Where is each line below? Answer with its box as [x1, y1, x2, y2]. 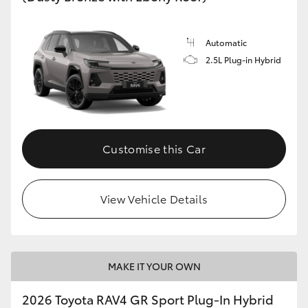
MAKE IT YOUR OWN [107, 258, 201, 273]
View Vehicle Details [100, 190, 208, 206]
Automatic [206, 36, 247, 49]
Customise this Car [102, 140, 206, 156]
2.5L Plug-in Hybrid [206, 54, 281, 66]
